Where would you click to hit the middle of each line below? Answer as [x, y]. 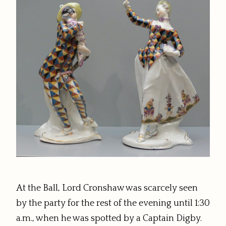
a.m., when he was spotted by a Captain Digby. [110, 219]
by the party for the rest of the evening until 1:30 [113, 204]
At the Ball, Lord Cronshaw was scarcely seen [107, 188]
